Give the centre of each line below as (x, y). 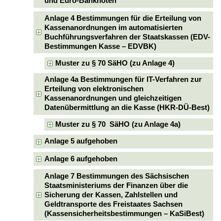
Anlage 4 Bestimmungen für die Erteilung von (123, 18)
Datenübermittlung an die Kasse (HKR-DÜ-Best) (127, 108)
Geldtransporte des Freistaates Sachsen (114, 204)
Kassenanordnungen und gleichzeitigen (113, 98)
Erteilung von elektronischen (94, 89)
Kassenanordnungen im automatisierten (114, 27)
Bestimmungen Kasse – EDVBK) (101, 46)
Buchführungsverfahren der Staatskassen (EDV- (128, 37)
